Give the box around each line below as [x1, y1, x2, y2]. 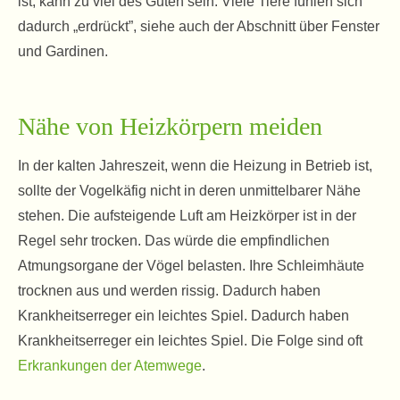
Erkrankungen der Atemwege [18, 357, 202, 373]
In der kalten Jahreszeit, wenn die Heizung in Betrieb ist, [18, 157, 372, 173]
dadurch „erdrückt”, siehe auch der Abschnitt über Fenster [18, 18, 379, 34]
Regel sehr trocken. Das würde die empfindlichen [18, 232, 329, 248]
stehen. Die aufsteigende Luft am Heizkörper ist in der [18, 207, 356, 223]
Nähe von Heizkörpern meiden [18, 112, 322, 140]
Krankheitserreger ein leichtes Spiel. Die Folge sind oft [18, 332, 362, 348]
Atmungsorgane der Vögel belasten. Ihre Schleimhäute [18, 257, 364, 273]
